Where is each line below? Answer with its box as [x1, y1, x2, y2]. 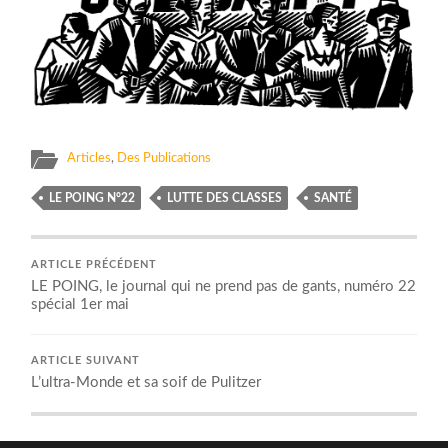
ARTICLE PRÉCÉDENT [31, 260, 158, 271]
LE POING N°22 [49, 192, 136, 205]
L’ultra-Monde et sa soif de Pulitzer [31, 375, 262, 391]
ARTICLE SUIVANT [31, 356, 141, 367]
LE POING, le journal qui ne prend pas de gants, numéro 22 [31, 279, 417, 295]
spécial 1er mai [31, 297, 130, 313]
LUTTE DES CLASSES [167, 192, 283, 205]
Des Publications [117, 152, 212, 165]
